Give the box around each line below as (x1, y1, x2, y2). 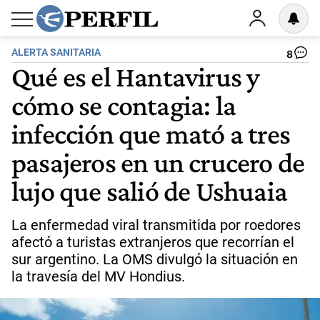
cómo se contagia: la (11, 89, 236, 121)
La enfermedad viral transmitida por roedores (11, 216, 301, 234)
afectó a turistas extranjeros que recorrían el (11, 234, 294, 251)
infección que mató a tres (11, 117, 291, 150)
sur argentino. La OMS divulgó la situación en (11, 251, 298, 268)
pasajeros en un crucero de (11, 146, 305, 179)
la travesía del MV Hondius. (11, 268, 185, 285)
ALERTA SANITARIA (11, 46, 101, 59)
